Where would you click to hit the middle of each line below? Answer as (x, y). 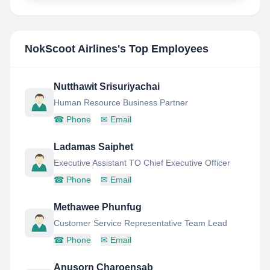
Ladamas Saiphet (93, 147)
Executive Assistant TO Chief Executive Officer (142, 163)
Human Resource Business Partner (121, 102)
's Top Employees (163, 49)
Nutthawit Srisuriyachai (107, 86)
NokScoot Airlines (71, 49)
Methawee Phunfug (98, 207)
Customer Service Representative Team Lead (140, 223)
